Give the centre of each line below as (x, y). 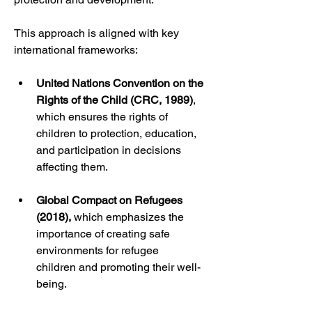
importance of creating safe (104, 234)
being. (52, 284)
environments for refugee (99, 250)
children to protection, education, (118, 133)
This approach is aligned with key (98, 33)
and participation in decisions (110, 150)
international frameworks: (76, 50)
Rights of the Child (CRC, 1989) (115, 100)
